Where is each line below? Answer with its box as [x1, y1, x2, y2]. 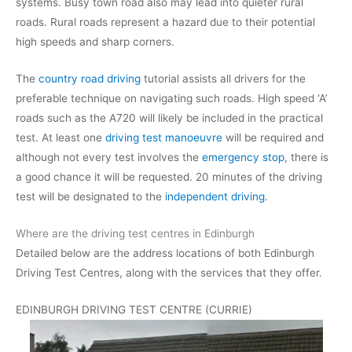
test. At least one [16, 130, 105, 144]
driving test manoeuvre [105, 130, 222, 144]
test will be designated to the [16, 189, 165, 203]
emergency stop [202, 150, 284, 163]
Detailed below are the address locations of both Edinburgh [16, 246, 314, 259]
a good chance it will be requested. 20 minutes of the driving [16, 170, 322, 183]
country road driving [38, 71, 141, 85]
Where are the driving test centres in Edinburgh [16, 226, 255, 240]
